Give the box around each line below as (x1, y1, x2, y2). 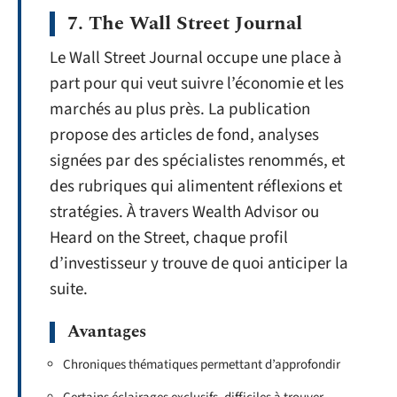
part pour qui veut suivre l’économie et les (50, 71, 344, 96)
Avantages (67, 319, 146, 345)
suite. (50, 276, 88, 301)
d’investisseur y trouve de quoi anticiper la (50, 251, 348, 276)
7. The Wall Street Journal (67, 8, 302, 38)
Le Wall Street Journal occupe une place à (50, 45, 342, 70)
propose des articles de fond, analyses (50, 122, 319, 147)
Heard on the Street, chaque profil (50, 225, 288, 250)
